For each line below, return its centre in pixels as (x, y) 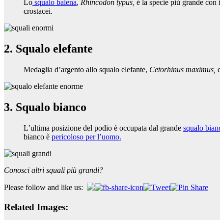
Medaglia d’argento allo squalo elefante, (86, 70)
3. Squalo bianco (45, 107)
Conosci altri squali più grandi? (54, 170)
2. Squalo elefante (48, 49)
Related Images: (36, 207)
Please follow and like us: (43, 188)
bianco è (38, 137)
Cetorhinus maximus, (183, 70)
